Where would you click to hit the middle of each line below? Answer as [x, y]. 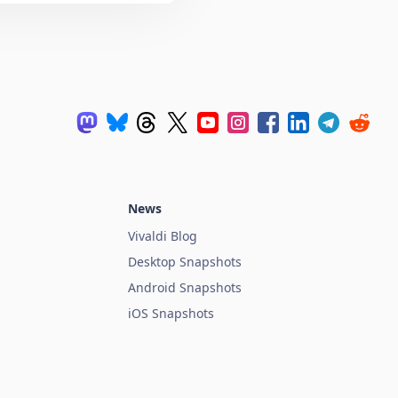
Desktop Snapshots [185, 262]
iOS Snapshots [171, 314]
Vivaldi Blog [163, 236]
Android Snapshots [185, 288]
